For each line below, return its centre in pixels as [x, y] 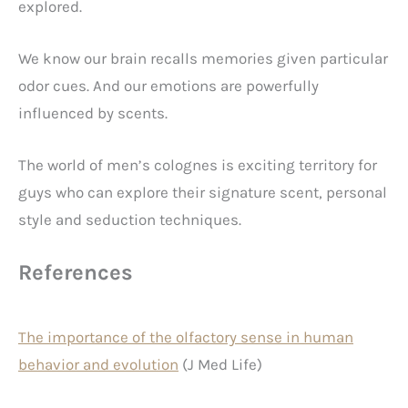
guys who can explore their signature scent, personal [203, 193]
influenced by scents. [95, 113]
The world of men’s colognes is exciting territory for [198, 165]
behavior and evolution [98, 364]
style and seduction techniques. [130, 220]
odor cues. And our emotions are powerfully [168, 86]
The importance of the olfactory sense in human [186, 337]
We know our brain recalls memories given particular [203, 59]
